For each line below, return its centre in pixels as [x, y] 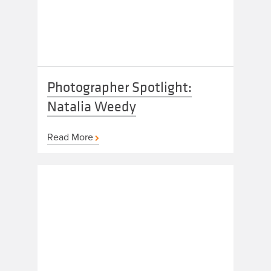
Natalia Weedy [92, 106]
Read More [70, 137]
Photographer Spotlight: [120, 87]
